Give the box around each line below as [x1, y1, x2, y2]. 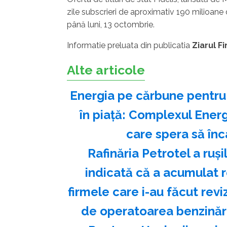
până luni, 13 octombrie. [67, 20, 157, 30]
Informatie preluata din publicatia [67, 41, 192, 51]
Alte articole [67, 62, 145, 78]
